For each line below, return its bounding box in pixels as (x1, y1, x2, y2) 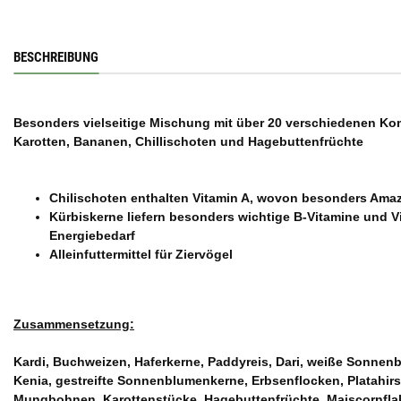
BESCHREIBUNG (13, 48, 98, 65)
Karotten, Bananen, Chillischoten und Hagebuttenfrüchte (13, 133, 363, 149)
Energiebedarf (49, 227, 135, 243)
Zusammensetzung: (13, 316, 134, 331)
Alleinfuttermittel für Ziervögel (49, 246, 233, 261)
